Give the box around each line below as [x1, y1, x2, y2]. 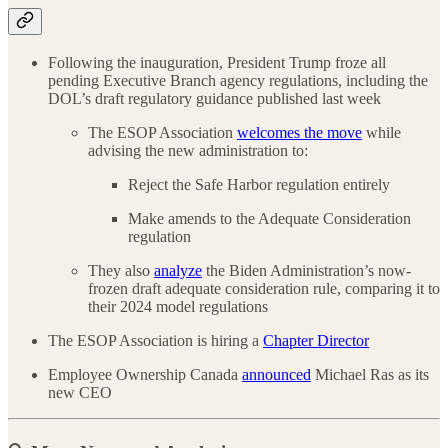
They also [88, 261, 154, 279]
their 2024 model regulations [88, 297, 268, 315]
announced [242, 365, 311, 383]
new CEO [48, 383, 112, 401]
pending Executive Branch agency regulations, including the [48, 71, 428, 89]
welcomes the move [237, 123, 362, 141]
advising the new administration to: [88, 141, 308, 159]
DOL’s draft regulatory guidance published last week [48, 89, 381, 107]
